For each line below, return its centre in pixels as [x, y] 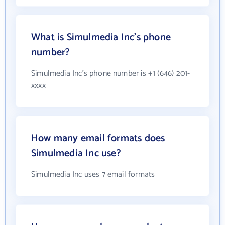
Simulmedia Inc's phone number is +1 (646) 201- [111, 74]
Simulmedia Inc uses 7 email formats [93, 175]
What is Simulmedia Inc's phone [101, 38]
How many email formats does [98, 139]
